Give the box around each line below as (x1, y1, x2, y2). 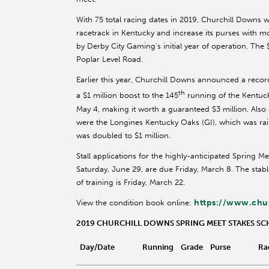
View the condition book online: (76, 198, 194, 207)
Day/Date (80, 242, 115, 252)
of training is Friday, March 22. (76, 177, 185, 187)
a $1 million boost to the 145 (76, 91, 178, 100)
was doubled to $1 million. (76, 130, 171, 140)
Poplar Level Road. (76, 55, 143, 64)
